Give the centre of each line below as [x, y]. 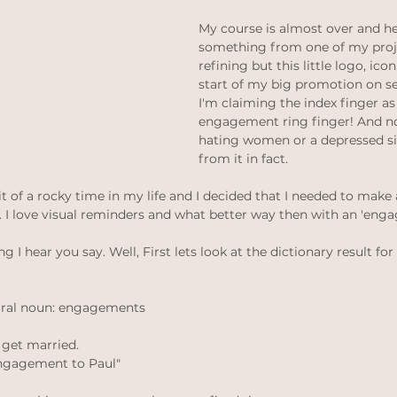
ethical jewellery [297, 16]
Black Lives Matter [320, 87]
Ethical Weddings [163, 87]
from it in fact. [245, 159]
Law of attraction [146, 16]
